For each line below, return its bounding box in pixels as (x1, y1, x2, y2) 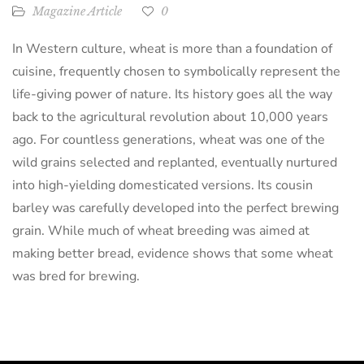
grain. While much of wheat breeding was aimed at (12, 221, 310, 240)
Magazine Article (32, 3, 122, 19)
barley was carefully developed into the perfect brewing (12, 198, 339, 217)
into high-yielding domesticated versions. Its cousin (12, 175, 313, 194)
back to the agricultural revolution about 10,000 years (12, 107, 328, 126)
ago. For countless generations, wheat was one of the (12, 130, 325, 149)
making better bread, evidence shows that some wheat (12, 244, 333, 262)
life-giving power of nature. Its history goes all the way (12, 84, 332, 103)
